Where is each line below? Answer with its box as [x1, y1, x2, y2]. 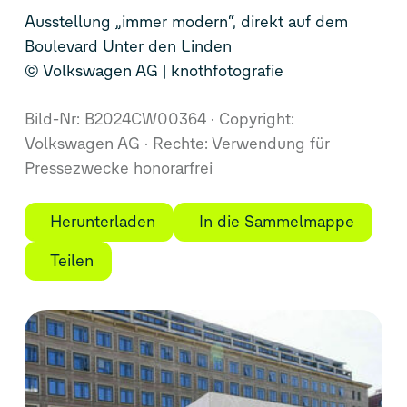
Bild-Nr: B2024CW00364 [24, 109, 211, 130]
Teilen [49, 251, 94, 272]
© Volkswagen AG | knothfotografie [24, 61, 283, 82]
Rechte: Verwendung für [147, 134, 330, 154]
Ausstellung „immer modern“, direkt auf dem [24, 12, 348, 33]
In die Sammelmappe [198, 212, 354, 233]
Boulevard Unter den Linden [24, 36, 232, 57]
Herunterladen [49, 212, 155, 233]
